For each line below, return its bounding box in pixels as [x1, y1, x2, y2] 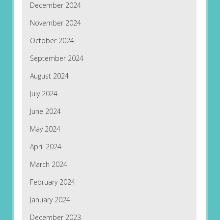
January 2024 [29, 195, 70, 205]
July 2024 [29, 89, 57, 99]
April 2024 [29, 142, 61, 152]
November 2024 [29, 18, 81, 28]
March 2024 [29, 160, 67, 169]
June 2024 [29, 107, 61, 116]
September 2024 [29, 54, 83, 63]
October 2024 [29, 36, 74, 46]
